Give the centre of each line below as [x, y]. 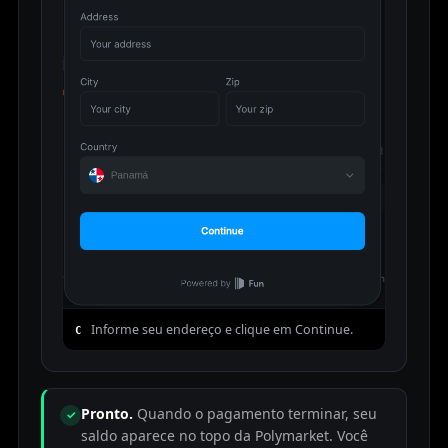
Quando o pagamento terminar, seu [255, 413]
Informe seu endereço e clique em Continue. [222, 329]
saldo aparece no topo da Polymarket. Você [224, 435]
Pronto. [107, 413]
